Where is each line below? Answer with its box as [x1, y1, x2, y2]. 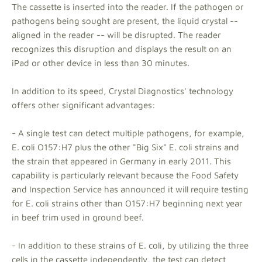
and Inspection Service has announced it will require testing [12, 184, 249, 194]
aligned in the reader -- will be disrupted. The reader [12, 30, 221, 40]
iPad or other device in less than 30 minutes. [12, 58, 189, 68]
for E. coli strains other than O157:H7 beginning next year [12, 198, 243, 208]
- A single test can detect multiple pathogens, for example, [12, 128, 244, 138]
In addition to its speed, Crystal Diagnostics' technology [12, 86, 233, 96]
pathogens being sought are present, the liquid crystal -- [12, 16, 238, 26]
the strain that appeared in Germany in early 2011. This [12, 156, 231, 166]
